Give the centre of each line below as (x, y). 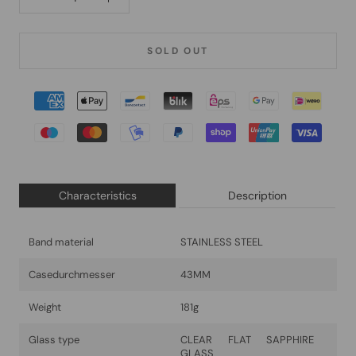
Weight (45, 308)
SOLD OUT (178, 51)
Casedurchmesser (72, 275)
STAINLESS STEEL (222, 242)
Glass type (54, 340)
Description (257, 196)
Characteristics (97, 196)
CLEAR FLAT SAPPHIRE (247, 340)
